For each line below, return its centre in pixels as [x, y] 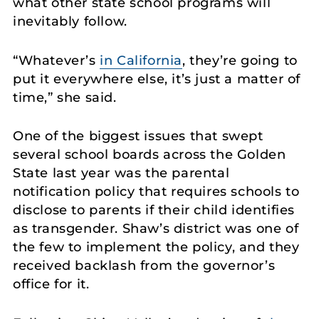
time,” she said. [67, 97]
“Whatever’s [57, 60]
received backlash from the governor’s [144, 266]
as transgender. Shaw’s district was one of [156, 229]
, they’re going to [240, 60]
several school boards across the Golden [150, 155]
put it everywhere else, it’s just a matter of [157, 79]
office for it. [51, 284]
